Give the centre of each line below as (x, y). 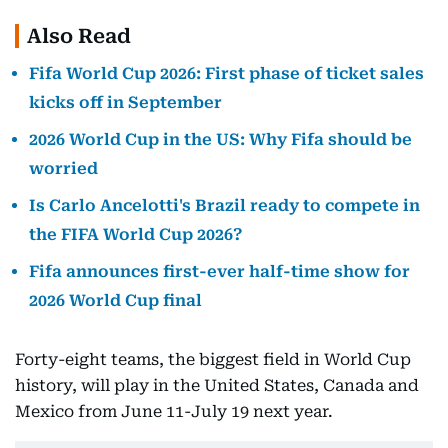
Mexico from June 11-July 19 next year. (174, 411)
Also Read (79, 36)
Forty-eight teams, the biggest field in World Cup (213, 359)
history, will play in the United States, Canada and (217, 385)
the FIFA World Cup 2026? (135, 234)
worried (63, 168)
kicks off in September (125, 102)
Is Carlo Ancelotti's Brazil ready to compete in (224, 205)
